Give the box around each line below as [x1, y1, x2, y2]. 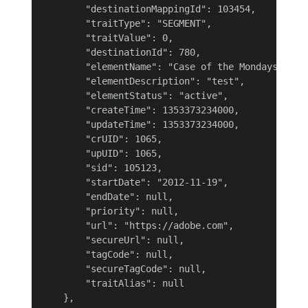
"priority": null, [41, 206, 179, 217]
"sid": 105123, [41, 162, 162, 173]
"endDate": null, [41, 191, 173, 202]
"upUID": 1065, [41, 148, 162, 159]
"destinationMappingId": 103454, [41, 3, 256, 14]
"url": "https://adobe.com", [41, 220, 234, 231]
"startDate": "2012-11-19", [41, 177, 228, 188]
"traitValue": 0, [41, 32, 173, 43]
